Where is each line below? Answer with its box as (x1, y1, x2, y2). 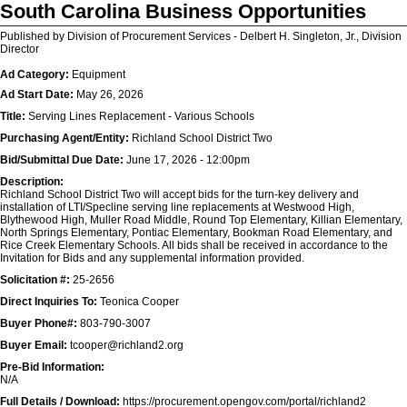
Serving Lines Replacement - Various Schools (25, 110, 254, 123)
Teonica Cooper (97, 295, 179, 308)
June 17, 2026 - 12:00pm (124, 154, 250, 166)
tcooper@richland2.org (67, 339, 184, 352)
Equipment (69, 68, 125, 81)
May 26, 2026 (74, 88, 144, 101)
